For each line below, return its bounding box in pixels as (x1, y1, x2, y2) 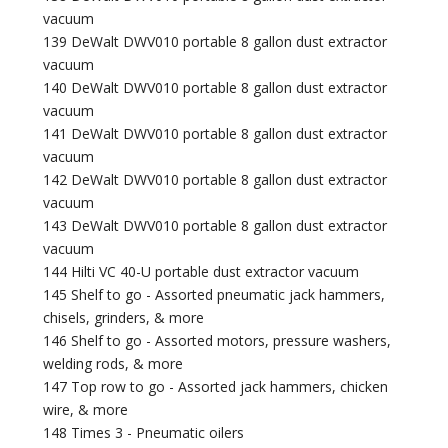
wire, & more (43, 400, 129, 420)
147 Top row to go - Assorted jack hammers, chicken (43, 377, 389, 397)
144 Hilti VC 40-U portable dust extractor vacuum (43, 262, 360, 282)
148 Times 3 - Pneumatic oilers (43, 423, 245, 443)
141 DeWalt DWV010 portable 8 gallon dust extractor (43, 124, 388, 144)
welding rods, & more (43, 354, 184, 374)
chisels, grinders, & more (43, 308, 205, 328)
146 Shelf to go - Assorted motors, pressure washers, (43, 331, 392, 351)
